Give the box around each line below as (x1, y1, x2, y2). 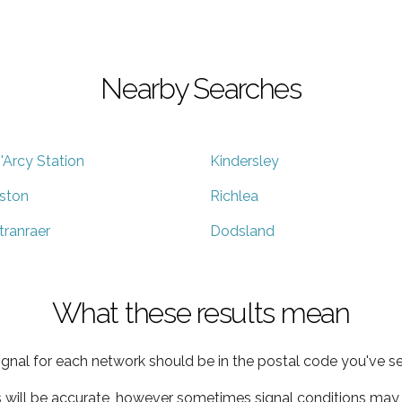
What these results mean (52, 295, 350, 329)
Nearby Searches (100, 71, 301, 105)
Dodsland (210, 222, 275, 240)
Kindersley (210, 152, 279, 170)
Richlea (210, 187, 258, 205)
